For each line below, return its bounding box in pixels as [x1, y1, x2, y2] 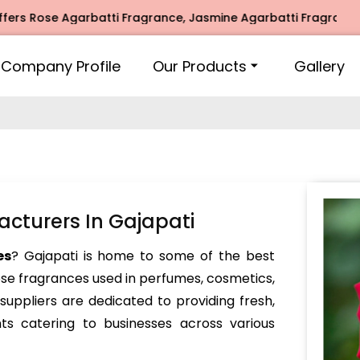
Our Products [153, 55, 247, 76]
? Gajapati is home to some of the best [10, 247, 276, 265]
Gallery [294, 55, 345, 76]
